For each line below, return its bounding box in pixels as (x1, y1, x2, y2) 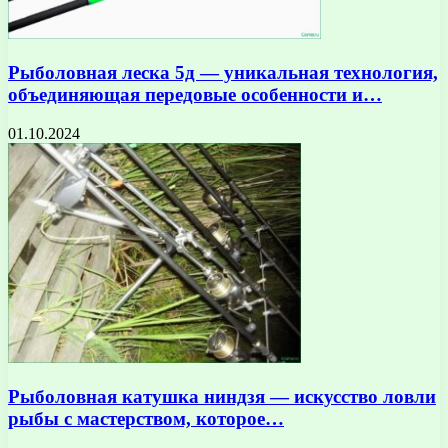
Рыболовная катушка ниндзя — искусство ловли (8, 385, 436, 407)
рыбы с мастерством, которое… (8, 407, 284, 429)
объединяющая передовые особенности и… (8, 84, 382, 106)
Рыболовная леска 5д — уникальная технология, (8, 62, 438, 84)
